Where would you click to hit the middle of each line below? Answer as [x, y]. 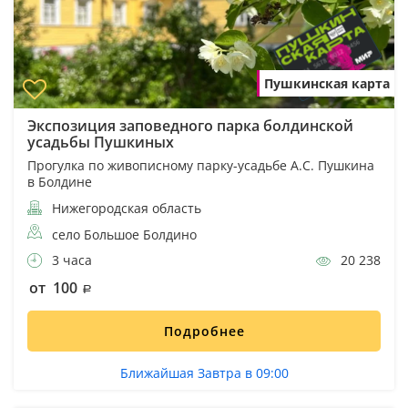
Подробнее [204, 331]
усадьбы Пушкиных [101, 143]
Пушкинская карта [327, 84]
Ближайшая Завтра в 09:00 [204, 373]
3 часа [70, 260]
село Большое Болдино [124, 235]
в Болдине [60, 182]
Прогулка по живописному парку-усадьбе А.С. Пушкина [201, 166]
